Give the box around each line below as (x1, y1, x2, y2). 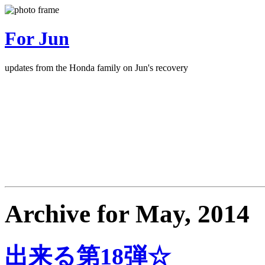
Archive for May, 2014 (5, 199, 250, 228)
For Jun (5, 28, 69, 50)
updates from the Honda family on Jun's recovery (5, 62, 188, 73)
